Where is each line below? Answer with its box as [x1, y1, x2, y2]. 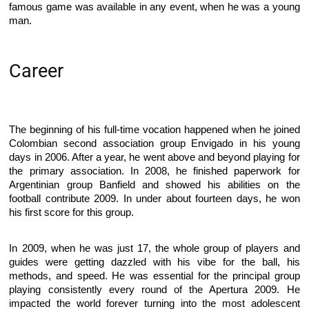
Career [9, 60, 64, 83]
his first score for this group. [9, 207, 137, 219]
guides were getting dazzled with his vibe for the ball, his [9, 257, 300, 268]
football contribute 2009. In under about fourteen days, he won [9, 193, 300, 205]
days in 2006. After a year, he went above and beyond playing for [9, 152, 300, 163]
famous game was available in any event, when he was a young [9, 1, 300, 13]
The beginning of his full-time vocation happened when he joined [9, 124, 300, 136]
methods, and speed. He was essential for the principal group [9, 270, 300, 282]
